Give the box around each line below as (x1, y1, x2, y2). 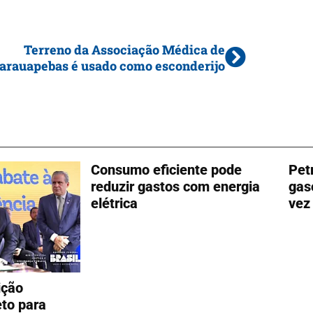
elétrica (90, 195, 138, 212)
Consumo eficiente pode (90, 161, 242, 178)
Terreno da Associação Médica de (24, 41, 225, 58)
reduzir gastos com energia (90, 178, 260, 195)
